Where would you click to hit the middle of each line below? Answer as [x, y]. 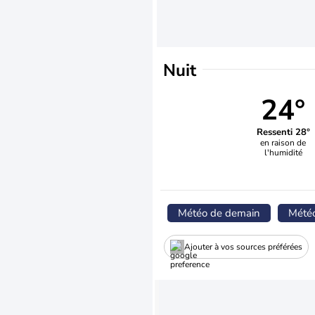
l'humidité [283, 152]
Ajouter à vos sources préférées [243, 246]
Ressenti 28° [283, 132]
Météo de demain [219, 213]
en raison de [283, 142]
